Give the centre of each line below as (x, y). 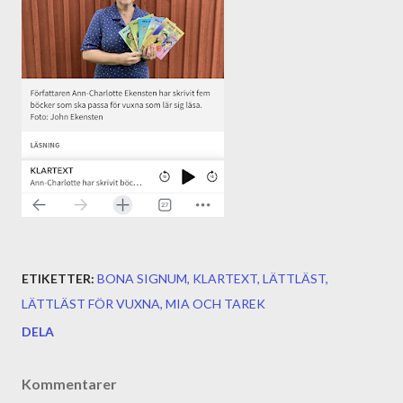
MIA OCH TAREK (215, 304)
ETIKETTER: (58, 278)
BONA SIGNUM (142, 278)
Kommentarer (69, 384)
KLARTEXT (225, 278)
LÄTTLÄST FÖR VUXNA (91, 304)
